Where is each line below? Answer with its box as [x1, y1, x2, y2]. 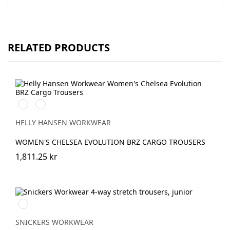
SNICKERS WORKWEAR [15, 217, 93, 227]
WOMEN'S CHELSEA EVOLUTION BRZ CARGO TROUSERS [15, 137, 205, 147]
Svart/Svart [18, 198, 55, 208]
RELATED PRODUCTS [8, 41, 110, 54]
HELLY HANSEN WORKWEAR [15, 118, 111, 127]
